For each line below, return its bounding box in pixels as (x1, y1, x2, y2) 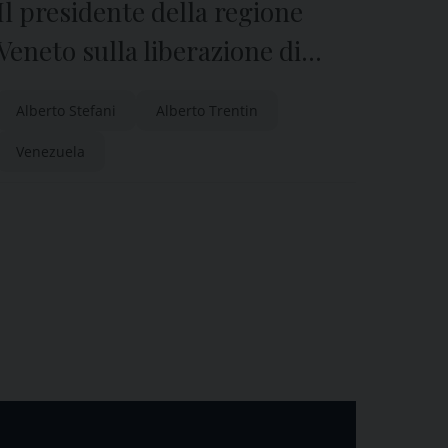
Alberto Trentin (156, 101, 258, 120)
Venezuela (16, 142, 85, 161)
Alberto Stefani (16, 101, 116, 120)
